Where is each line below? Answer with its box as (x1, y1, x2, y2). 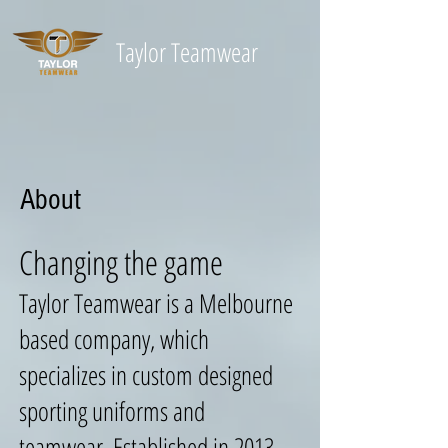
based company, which (19, 321, 209, 357)
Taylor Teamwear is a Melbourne (19, 285, 293, 321)
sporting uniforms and (19, 393, 205, 429)
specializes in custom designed (19, 357, 273, 393)
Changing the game (19, 240, 223, 285)
